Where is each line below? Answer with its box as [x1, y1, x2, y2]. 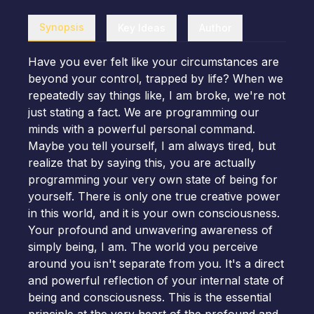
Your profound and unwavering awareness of [28, 223, 273, 237]
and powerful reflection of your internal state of [28, 273, 284, 287]
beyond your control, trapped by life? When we [28, 71, 283, 86]
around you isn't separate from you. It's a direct [28, 257, 284, 271]
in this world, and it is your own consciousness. [28, 206, 280, 220]
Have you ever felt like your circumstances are [28, 55, 279, 69]
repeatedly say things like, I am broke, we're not [28, 88, 285, 102]
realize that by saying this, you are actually [28, 156, 256, 170]
